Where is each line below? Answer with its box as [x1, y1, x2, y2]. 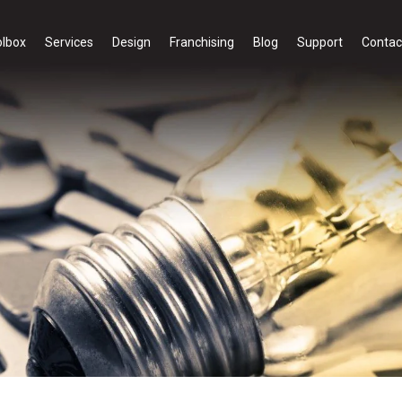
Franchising [169, 35, 234, 49]
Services [44, 35, 93, 49]
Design [111, 35, 151, 49]
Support [296, 35, 343, 49]
